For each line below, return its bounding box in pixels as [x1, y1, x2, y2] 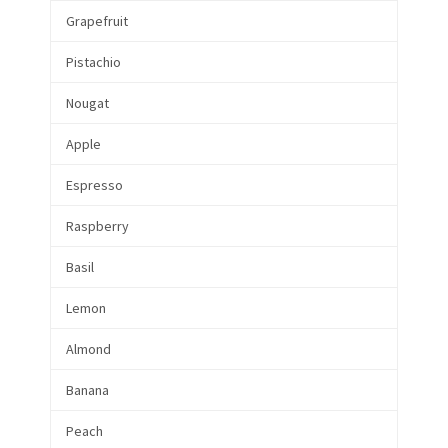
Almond [66, 339, 111, 358]
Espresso [66, 175, 123, 194]
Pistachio [66, 52, 121, 71]
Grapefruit [66, 11, 128, 30]
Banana [66, 380, 109, 399]
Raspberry [66, 216, 129, 235]
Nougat [66, 93, 109, 112]
